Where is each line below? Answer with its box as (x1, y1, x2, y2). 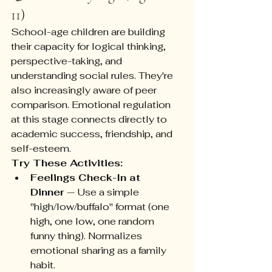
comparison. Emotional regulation (11, 98, 173, 112)
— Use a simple (64, 186, 141, 199)
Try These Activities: (11, 157, 123, 170)
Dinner (30, 186, 64, 199)
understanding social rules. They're (11, 69, 175, 83)
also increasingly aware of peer (11, 84, 159, 97)
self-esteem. (11, 142, 71, 155)
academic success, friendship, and (11, 127, 175, 141)
